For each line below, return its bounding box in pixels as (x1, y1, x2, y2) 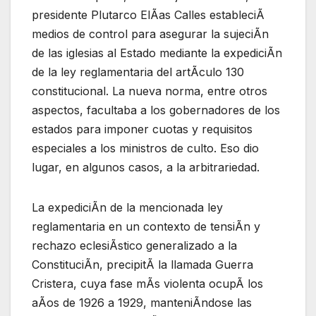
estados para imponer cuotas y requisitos (32, 121, 253, 136)
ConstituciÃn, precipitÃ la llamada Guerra (32, 257, 253, 272)
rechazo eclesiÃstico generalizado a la (32, 238, 237, 253)
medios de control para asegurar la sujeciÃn (32, 26, 269, 41)
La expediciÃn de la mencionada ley (32, 200, 223, 214)
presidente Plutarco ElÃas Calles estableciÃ (32, 7, 265, 22)
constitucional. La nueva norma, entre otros (32, 83, 267, 98)
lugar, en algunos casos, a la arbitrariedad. (32, 159, 260, 174)
